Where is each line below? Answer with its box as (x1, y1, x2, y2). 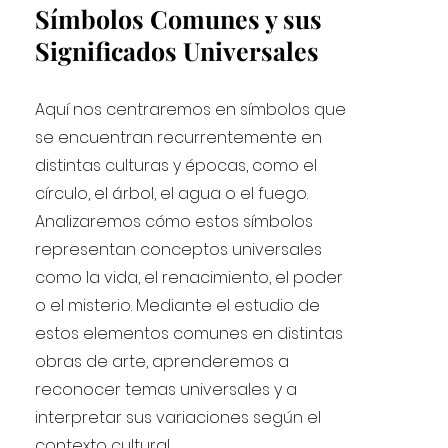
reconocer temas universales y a (35, 378, 298, 401)
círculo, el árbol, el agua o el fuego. (35, 182, 309, 205)
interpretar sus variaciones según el (35, 406, 322, 429)
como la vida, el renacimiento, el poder (35, 266, 344, 289)
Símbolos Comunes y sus (35, 2, 323, 35)
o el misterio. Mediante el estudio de (35, 294, 321, 317)
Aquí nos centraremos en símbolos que (35, 98, 347, 121)
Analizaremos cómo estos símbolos (35, 210, 314, 233)
